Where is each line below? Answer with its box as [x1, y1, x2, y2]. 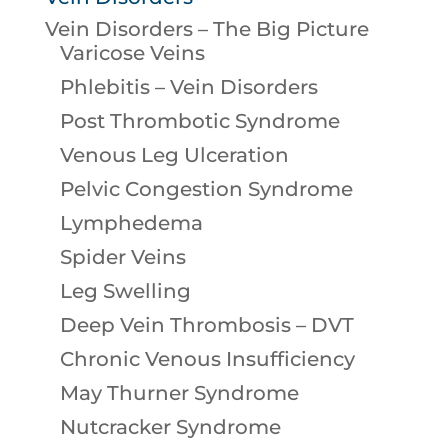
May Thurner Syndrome [59, 381, 299, 406]
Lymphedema [59, 211, 203, 236]
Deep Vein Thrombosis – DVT [59, 313, 354, 338]
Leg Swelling [59, 279, 191, 304]
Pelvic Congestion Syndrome [59, 177, 353, 202]
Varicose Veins [59, 41, 205, 66]
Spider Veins [59, 245, 186, 270]
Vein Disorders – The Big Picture [44, 17, 369, 42]
